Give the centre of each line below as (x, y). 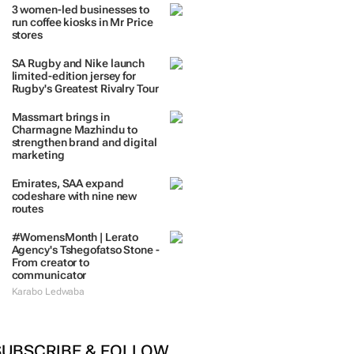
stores (27, 35)
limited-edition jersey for (73, 76)
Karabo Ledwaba (48, 292)
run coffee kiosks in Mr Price (82, 22)
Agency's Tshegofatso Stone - (85, 250)
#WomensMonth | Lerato (75, 237)
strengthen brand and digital (84, 142)
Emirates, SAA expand (68, 183)
